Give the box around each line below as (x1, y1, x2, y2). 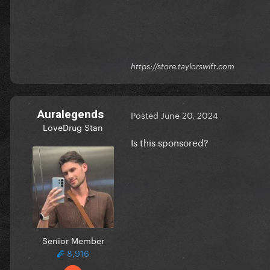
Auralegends (37, 107, 104, 121)
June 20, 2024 (161, 108, 218, 122)
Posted (131, 108, 161, 122)
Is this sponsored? (131, 134, 209, 149)
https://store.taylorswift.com (131, 61, 234, 71)
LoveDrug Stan (43, 119, 103, 133)
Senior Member (42, 233, 104, 246)
